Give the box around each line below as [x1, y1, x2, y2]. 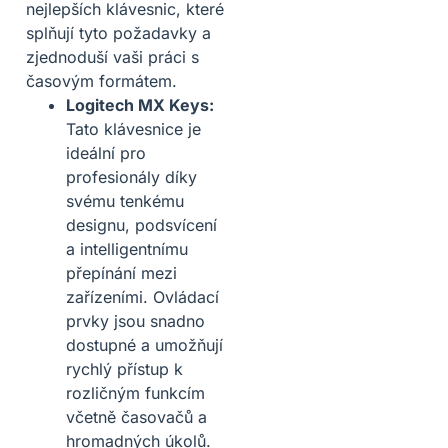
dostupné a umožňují [66, 334, 223, 355]
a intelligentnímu [66, 238, 188, 259]
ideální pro [66, 142, 146, 163]
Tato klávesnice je [66, 118, 201, 139]
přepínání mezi [66, 262, 177, 283]
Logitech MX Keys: [66, 94, 214, 115]
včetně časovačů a [66, 406, 207, 427]
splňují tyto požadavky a [26, 22, 211, 43]
